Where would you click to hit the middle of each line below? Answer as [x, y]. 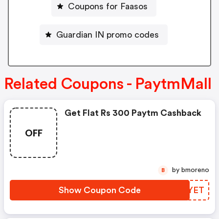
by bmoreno [195, 170]
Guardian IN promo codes [108, 34]
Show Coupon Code [100, 190]
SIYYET [189, 190]
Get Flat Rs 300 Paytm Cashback [133, 113]
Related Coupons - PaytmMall [108, 84]
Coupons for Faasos [108, 6]
